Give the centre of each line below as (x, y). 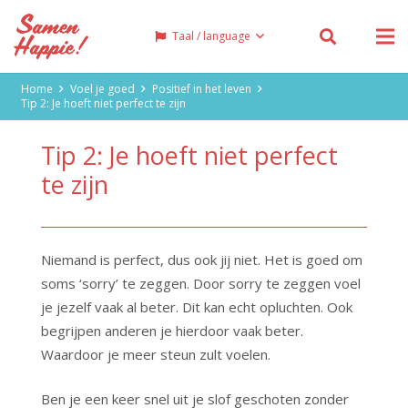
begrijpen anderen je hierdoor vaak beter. (172, 331)
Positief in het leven (202, 89)
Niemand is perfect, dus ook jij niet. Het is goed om (202, 260)
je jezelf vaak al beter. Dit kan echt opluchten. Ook (197, 307)
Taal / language (211, 36)
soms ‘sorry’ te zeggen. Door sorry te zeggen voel (201, 283)
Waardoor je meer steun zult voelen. (156, 354)
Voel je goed (102, 89)
